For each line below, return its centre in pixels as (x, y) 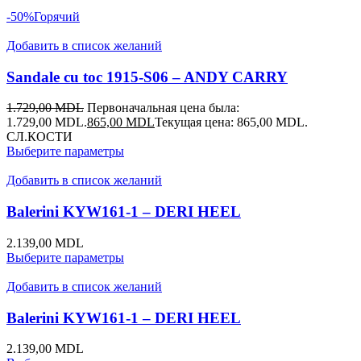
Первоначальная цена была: (163, 108)
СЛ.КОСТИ (39, 137)
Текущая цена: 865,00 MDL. (231, 122)
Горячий (57, 16)
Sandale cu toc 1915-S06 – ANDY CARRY (147, 77)
